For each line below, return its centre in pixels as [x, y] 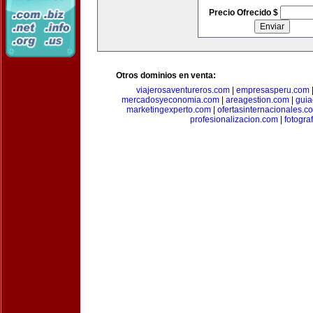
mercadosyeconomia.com [170, 100]
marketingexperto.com [169, 110]
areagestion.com [257, 100]
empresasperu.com [272, 90]
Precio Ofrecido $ [244, 13]
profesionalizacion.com [234, 119]
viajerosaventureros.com [183, 90]
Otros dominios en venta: [166, 75]
